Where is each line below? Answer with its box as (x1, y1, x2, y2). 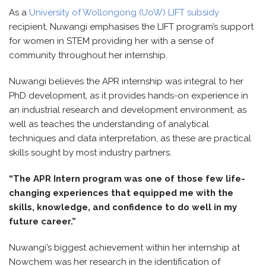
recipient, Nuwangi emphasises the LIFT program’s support (9, 21, 254, 32)
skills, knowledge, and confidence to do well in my (9, 202, 237, 213)
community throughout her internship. (9, 50, 167, 61)
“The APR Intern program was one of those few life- (9, 173, 245, 184)
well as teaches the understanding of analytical (9, 119, 209, 129)
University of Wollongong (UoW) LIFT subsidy (29, 7, 219, 18)
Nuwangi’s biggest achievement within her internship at (9, 242, 240, 253)
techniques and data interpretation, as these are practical (9, 133, 251, 144)
